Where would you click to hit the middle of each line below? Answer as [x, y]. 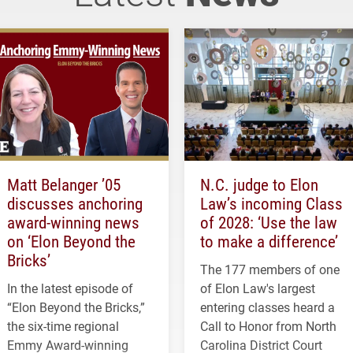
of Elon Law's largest [258, 288]
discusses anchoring [75, 204]
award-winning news [73, 223]
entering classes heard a [268, 307]
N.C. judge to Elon [259, 185]
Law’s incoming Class [271, 204]
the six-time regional [63, 326]
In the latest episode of [70, 288]
